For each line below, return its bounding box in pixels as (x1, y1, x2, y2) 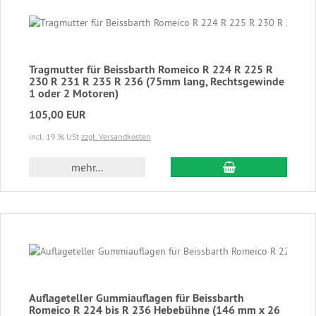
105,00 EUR (29, 107, 86, 122)
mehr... (71, 159, 103, 174)
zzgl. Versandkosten (81, 130, 151, 142)
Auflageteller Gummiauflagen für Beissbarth (29, 290, 244, 305)
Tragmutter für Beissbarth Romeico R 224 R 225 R (29, 61, 273, 77)
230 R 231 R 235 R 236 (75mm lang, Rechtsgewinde (29, 73, 284, 89)
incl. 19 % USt (29, 130, 81, 142)
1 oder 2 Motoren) (29, 85, 119, 101)
